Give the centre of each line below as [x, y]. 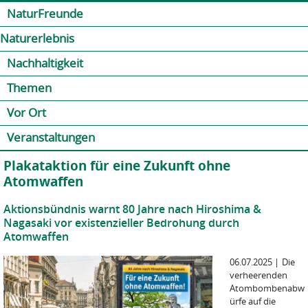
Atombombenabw [267, 288]
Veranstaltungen [51, 137]
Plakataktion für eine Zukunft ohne [117, 166]
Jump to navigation [154, 8]
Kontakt [223, 10]
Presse [260, 10]
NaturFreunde [45, 13]
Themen [29, 88]
